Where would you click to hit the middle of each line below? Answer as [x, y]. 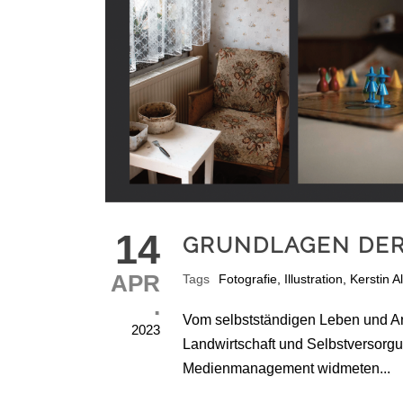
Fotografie [248, 279]
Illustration [313, 279]
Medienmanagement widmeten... [287, 369]
